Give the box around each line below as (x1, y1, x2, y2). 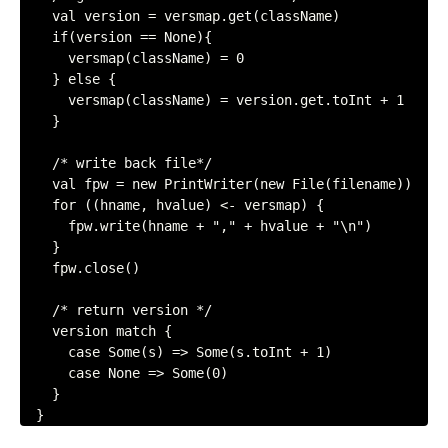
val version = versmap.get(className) (20, 8, 52, 24)
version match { (20, 323, 52, 339)
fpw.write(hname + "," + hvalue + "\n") (20, 218, 68, 234)
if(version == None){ (20, 29, 52, 45)
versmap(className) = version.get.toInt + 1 (20, 92, 68, 108)
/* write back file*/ (20, 155, 52, 171)
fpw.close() (20, 260, 52, 276)
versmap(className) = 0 (20, 50, 68, 66)
